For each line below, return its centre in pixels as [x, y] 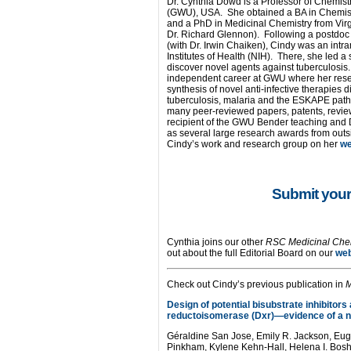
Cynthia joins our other [216, 242]
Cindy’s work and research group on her [253, 144]
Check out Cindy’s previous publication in [256, 284]
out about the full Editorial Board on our [250, 253]
